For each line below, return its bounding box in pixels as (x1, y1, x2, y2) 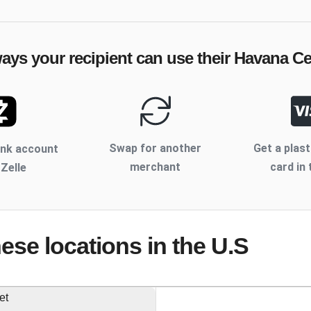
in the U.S (142, 233, 249, 260)
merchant (130, 160, 181, 174)
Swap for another (109, 142, 202, 155)
